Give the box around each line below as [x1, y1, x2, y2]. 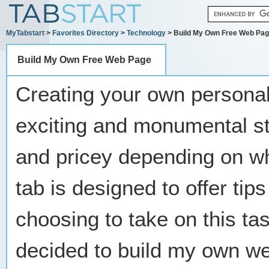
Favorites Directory [52, 29, 119, 37]
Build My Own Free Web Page [17, 55, 151, 65]
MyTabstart [6, 29, 44, 37]
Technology [127, 29, 166, 37]
